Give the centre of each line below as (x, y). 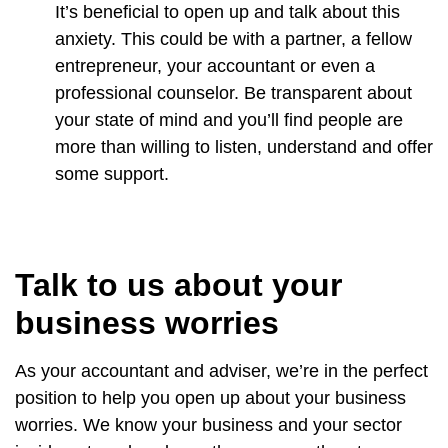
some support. (112, 173)
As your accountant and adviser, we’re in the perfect (221, 370)
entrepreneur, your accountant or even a (215, 65)
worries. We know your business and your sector (208, 424)
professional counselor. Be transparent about (233, 92)
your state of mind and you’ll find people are (229, 119)
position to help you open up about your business (210, 397)
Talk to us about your (178, 284)
